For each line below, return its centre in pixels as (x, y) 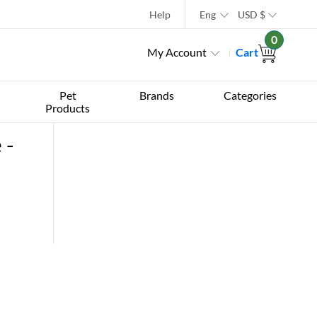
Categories (250, 95)
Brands (157, 95)
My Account (177, 52)
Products (68, 108)
